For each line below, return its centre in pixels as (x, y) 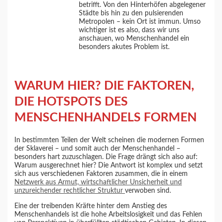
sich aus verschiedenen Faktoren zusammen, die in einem (101, 174)
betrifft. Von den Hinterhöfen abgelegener (142, 5)
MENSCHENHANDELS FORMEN (106, 118)
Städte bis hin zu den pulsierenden (131, 13)
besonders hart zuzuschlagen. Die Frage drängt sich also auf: (106, 157)
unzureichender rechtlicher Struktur (70, 191)
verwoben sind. (148, 191)
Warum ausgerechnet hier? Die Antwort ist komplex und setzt (109, 165)
